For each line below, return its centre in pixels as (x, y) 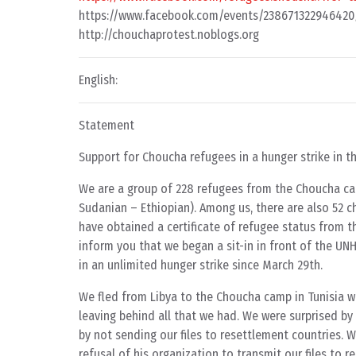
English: (98, 80)
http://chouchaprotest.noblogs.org (169, 35)
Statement (106, 126)
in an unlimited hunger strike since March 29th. (201, 265)
